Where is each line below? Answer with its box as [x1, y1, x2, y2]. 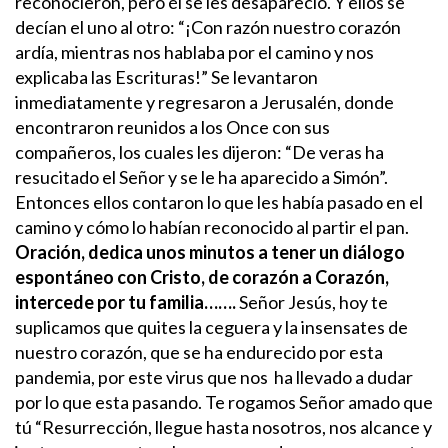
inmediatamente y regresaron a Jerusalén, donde [15, 90, 394, 113]
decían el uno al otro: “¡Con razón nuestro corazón [15, 15, 401, 38]
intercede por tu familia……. [15, 290, 236, 313]
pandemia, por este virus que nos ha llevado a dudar [15, 365, 413, 388]
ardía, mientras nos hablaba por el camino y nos [15, 40, 374, 63]
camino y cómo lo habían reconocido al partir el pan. [15, 215, 409, 238]
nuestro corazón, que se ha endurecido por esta [15, 340, 383, 363]
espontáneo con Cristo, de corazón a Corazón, [15, 265, 389, 288]
